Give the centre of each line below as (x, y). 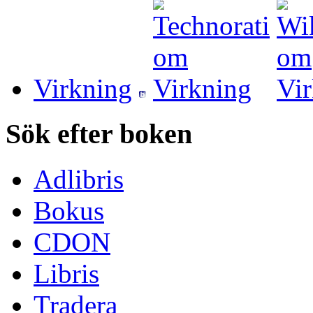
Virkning (83, 89)
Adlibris (79, 179)
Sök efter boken (99, 134)
